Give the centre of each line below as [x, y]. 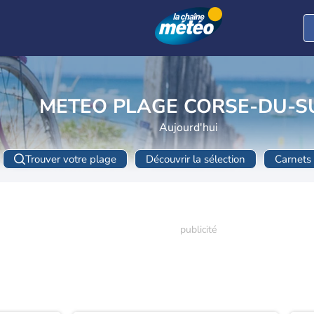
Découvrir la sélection [195, 159]
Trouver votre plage [70, 159]
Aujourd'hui [189, 128]
